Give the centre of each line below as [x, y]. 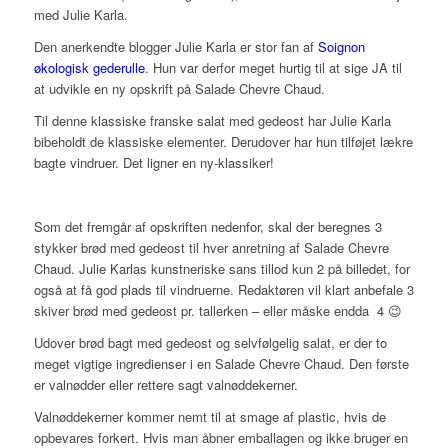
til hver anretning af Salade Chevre [286, 248]
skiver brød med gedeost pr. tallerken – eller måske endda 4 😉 [217, 311]
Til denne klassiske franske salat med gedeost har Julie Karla [212, 120]
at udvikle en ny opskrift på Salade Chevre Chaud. [179, 88]
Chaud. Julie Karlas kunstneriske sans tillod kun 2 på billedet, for [221, 269]
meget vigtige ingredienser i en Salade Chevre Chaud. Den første [221, 364]
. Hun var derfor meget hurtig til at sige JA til [273, 67]
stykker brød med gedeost [109, 248]
